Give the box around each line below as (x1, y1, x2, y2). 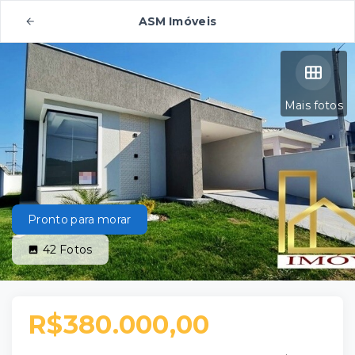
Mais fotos (284, 98, 343, 113)
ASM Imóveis (138, 14, 217, 29)
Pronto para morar (28, 212, 132, 227)
